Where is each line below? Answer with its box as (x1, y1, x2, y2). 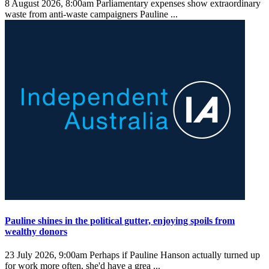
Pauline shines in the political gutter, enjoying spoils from (5, 215, 235, 226)
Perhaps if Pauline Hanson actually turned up (87, 250, 260, 261)
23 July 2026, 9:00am (5, 250, 87, 261)
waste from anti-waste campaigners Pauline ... (5, 9, 180, 20)
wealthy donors (5, 226, 67, 237)
